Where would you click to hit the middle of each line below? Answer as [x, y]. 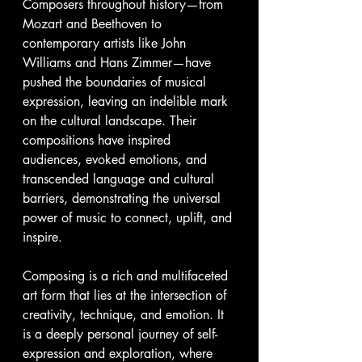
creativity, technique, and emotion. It [125, 315]
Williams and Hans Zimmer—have [119, 63]
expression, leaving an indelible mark [127, 101]
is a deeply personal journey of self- [120, 334]
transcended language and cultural [120, 179]
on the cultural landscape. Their [112, 121]
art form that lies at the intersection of [126, 295]
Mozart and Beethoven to [94, 24]
